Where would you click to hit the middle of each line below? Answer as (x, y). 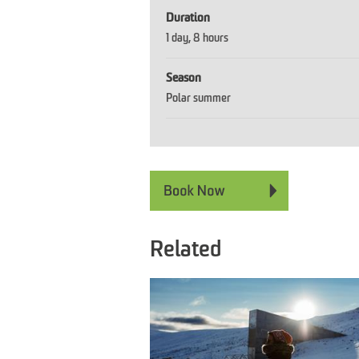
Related (186, 250)
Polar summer (198, 98)
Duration (188, 18)
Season (184, 78)
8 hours (211, 38)
